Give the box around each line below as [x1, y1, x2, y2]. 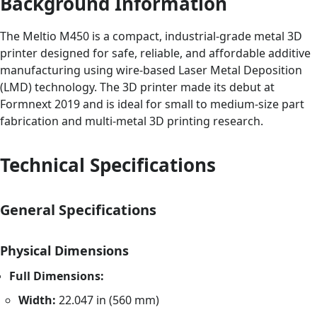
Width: [18, 292, 57, 309]
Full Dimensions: [9, 268, 105, 284]
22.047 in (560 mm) [56, 292, 160, 309]
